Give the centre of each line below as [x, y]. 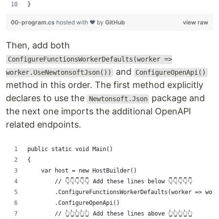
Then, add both [38, 45]
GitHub [115, 22]
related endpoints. [44, 125]
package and [177, 98]
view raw [196, 22]
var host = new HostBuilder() [82, 171]
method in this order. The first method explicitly [105, 85]
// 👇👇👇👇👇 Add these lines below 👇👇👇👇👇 [110, 182]
